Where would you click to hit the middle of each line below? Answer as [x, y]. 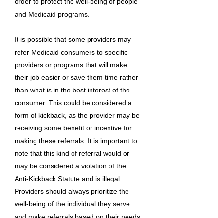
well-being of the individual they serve [72, 204]
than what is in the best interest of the [72, 90]
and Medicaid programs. [52, 14]
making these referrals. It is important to [76, 141]
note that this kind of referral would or [72, 153]
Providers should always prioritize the [72, 191]
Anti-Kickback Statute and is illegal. [68, 179]
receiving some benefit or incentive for [73, 128]
